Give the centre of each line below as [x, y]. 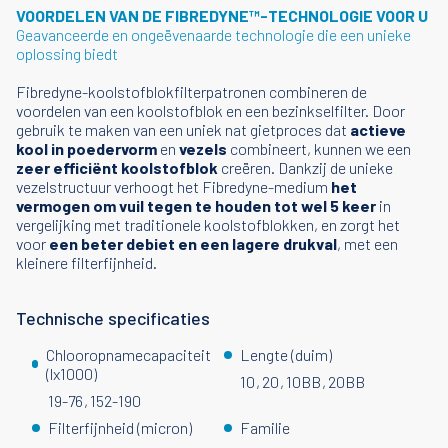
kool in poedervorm [86, 148]
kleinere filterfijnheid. [86, 262]
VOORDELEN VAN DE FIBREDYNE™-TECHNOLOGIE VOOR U [222, 15]
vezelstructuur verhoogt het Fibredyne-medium [173, 186]
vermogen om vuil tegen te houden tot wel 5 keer [196, 205]
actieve [376, 129]
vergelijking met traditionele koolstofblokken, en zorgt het [208, 224]
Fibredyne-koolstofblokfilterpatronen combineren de [191, 91]
